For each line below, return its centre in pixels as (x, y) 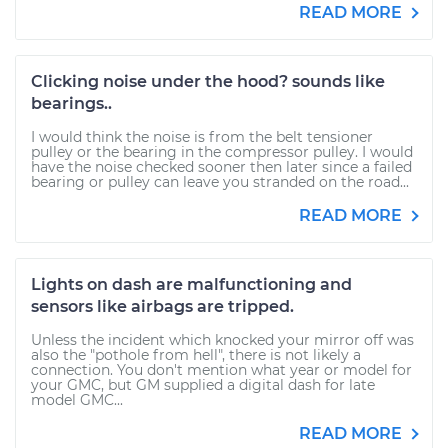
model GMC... (77, 400)
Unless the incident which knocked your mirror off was (222, 340)
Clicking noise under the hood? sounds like (208, 81)
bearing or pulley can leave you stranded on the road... (220, 182)
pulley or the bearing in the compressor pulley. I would (222, 152)
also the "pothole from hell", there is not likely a (196, 355)
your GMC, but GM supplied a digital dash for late (203, 385)
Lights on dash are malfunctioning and (191, 284)
